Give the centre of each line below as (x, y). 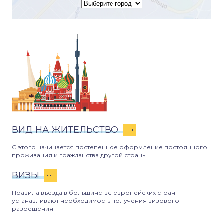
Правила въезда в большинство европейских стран (94, 192)
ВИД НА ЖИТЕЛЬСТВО (65, 130)
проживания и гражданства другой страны (79, 155)
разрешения (33, 208)
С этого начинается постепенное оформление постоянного (110, 147)
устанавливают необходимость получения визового (96, 200)
